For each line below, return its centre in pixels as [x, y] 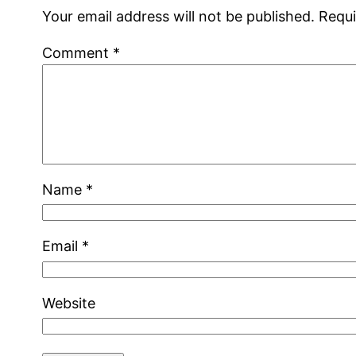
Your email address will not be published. [179, 16]
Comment [78, 52]
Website [69, 303]
